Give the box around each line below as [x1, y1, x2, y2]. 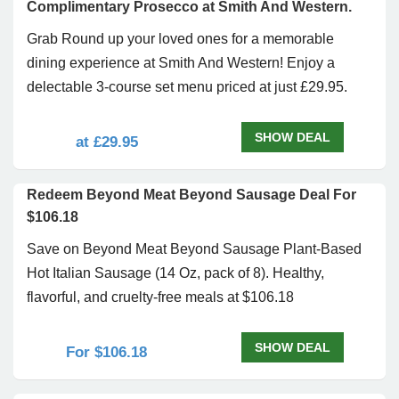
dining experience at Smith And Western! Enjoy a [27, 55, 335, 70]
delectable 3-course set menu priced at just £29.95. [27, 79, 347, 94]
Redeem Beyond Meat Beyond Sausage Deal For [27, 187, 356, 202]
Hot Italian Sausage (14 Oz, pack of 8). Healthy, [27, 265, 324, 281]
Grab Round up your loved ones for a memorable [27, 31, 334, 46]
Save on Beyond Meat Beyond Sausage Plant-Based [27, 241, 362, 256]
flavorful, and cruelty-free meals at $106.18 [27, 289, 294, 305]
